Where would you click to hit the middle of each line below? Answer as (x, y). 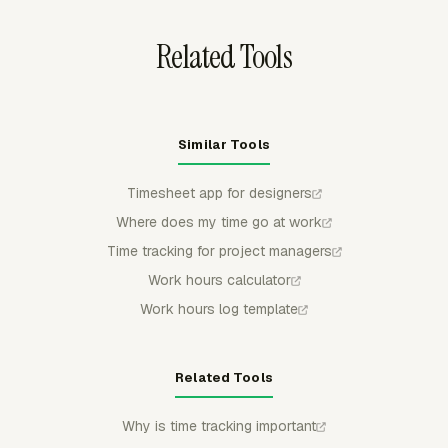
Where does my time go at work (219, 221)
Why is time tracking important (219, 425)
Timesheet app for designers (219, 192)
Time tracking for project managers (219, 250)
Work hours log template (219, 308)
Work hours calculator (219, 279)
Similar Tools (224, 144)
